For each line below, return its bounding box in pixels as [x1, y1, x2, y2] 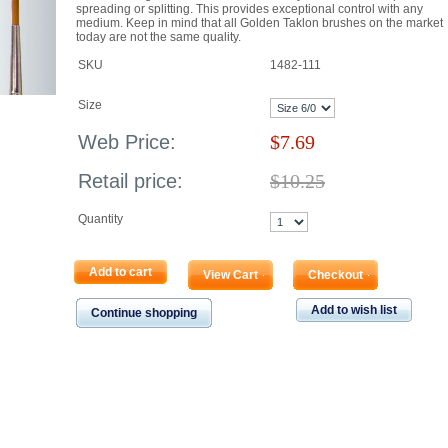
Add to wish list [311, 303, 397, 317]
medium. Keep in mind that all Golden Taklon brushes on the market [76, 16, 443, 30]
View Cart [203, 268, 258, 282]
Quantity [78, 212, 123, 226]
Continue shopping [91, 306, 197, 320]
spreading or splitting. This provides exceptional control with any [76, 2, 423, 16]
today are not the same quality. [76, 30, 241, 44]
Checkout [308, 268, 363, 282]
